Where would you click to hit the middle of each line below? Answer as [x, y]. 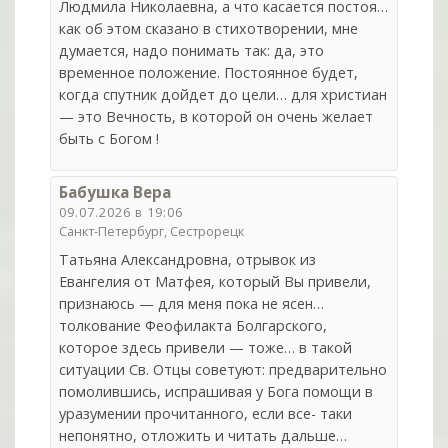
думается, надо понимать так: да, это [192, 51]
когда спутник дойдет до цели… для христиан [223, 95]
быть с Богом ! [109, 139]
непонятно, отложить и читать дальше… [203, 435]
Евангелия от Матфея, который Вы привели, [215, 281]
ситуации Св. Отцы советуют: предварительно [223, 369]
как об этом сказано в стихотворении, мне [209, 29]
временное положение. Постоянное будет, [209, 73]
